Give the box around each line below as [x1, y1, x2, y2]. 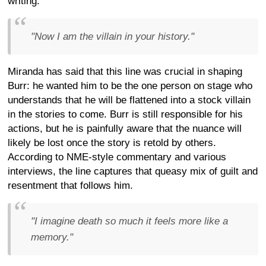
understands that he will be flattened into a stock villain [8, 94, 251, 106]
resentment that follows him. [8, 179, 133, 191]
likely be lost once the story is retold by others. [8, 137, 216, 148]
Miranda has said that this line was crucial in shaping [8, 65, 242, 77]
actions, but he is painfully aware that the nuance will [8, 122, 242, 134]
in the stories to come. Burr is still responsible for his [8, 108, 243, 120]
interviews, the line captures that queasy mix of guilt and [8, 165, 258, 177]
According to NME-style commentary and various [8, 151, 226, 163]
